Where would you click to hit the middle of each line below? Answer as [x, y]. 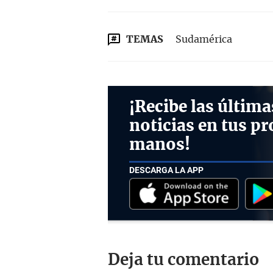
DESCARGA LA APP [166, 170]
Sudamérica [204, 39]
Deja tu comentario [183, 260]
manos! [160, 145]
